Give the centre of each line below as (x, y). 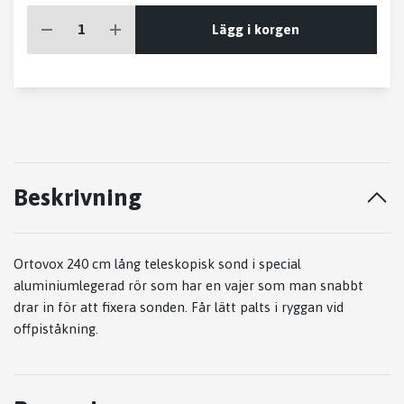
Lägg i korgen (256, 29)
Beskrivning (78, 197)
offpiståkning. (56, 329)
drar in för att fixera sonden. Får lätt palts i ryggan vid (179, 308)
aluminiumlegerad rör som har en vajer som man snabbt (188, 286)
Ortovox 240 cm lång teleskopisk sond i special (157, 264)
